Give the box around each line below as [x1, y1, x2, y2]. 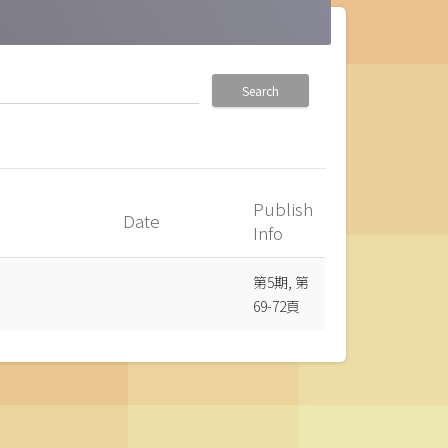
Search [242, 82, 279, 100]
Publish [253, 196, 314, 222]
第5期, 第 [253, 272, 310, 293]
